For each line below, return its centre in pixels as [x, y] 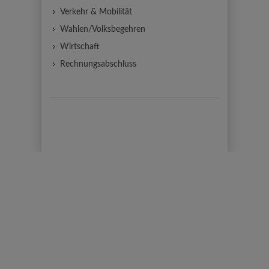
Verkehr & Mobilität [96, 12]
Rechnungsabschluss [98, 64]
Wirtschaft [80, 47]
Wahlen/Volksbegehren [103, 29]
